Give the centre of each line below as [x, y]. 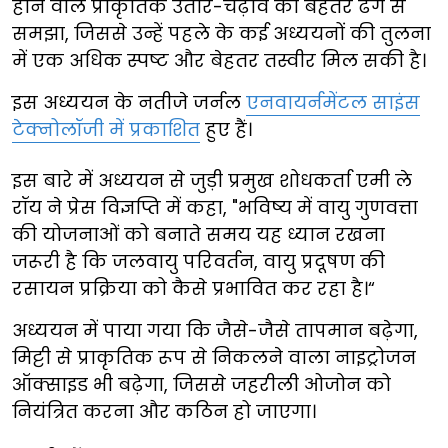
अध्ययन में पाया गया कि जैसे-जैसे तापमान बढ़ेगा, [215, 330]
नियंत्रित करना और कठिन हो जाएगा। [164, 411]
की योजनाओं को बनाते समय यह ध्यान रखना [198, 234]
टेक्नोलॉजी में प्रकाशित [106, 129]
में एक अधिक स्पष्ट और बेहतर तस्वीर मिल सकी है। [219, 60]
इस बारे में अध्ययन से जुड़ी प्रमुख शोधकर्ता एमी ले [212, 180]
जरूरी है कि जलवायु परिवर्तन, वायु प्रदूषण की [198, 261]
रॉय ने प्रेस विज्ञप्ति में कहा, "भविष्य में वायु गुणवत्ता [215, 207]
